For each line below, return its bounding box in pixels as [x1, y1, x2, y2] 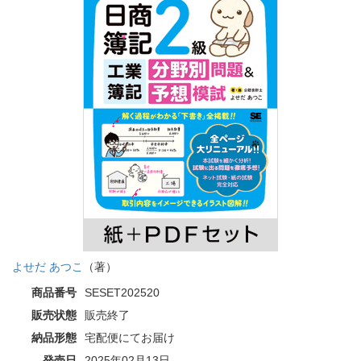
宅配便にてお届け [85, 330, 175, 344]
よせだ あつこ [12, 259, 83, 273]
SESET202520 [85, 285, 160, 299]
